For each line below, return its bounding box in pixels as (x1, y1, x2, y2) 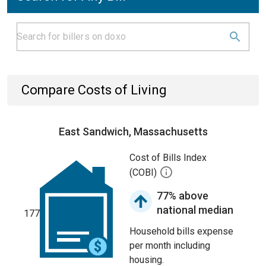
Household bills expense (129, 226, 233, 237)
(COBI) (129, 167, 159, 179)
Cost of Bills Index (129, 152, 207, 163)
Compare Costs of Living (21, 83, 167, 97)
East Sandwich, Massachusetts (58, 125, 208, 138)
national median (157, 204, 233, 216)
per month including (129, 240, 210, 251)
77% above (157, 189, 208, 202)
